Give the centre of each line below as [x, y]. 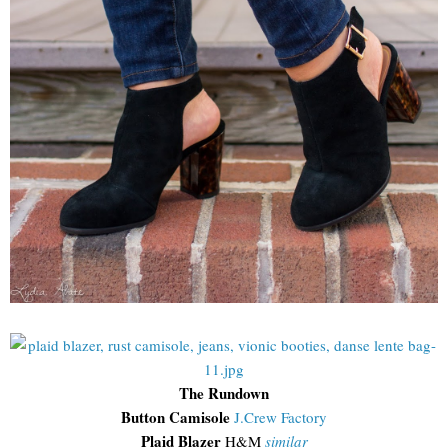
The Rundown [224, 393]
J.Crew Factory [280, 417]
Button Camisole [175, 417]
